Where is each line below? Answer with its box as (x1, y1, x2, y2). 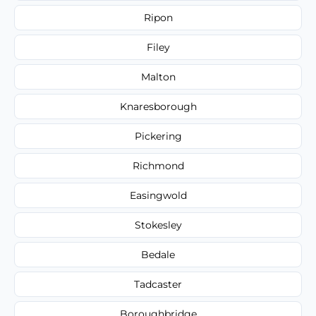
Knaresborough (119, 99, 197, 113)
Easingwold (129, 188, 187, 202)
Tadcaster (134, 277, 182, 291)
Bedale (141, 248, 175, 261)
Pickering (134, 129, 182, 142)
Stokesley (134, 218, 182, 231)
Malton (140, 70, 176, 83)
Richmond (132, 159, 184, 172)
